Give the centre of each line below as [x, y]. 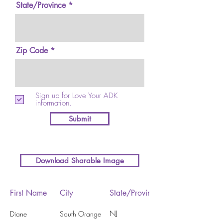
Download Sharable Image [80, 161]
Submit [80, 119]
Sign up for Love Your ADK [77, 96]
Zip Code [32, 51]
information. [54, 103]
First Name [28, 193]
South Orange [80, 214]
